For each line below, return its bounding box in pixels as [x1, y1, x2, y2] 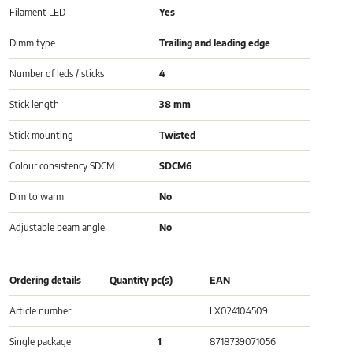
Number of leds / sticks [9, 68, 105, 80]
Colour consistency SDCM [9, 160, 116, 173]
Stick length [9, 98, 60, 111]
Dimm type [9, 37, 56, 50]
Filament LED [9, 6, 66, 19]
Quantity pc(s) [110, 274, 173, 287]
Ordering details [9, 274, 82, 287]
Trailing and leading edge [159, 37, 271, 50]
